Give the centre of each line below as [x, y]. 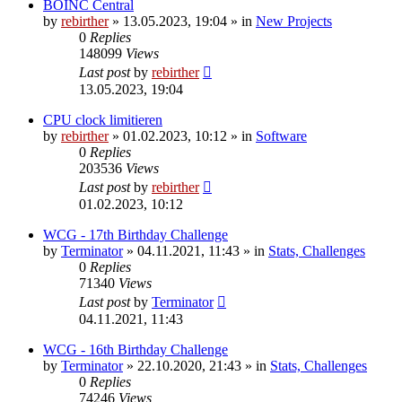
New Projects [294, 21]
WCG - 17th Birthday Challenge [135, 234]
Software [281, 135]
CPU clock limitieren [103, 119]
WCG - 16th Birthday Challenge [135, 349]
